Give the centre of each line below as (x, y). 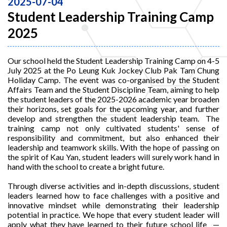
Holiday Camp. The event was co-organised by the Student (113, 80)
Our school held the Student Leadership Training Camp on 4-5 (113, 60)
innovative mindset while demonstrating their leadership (113, 205)
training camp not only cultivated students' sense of (113, 128)
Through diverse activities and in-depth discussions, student (113, 185)
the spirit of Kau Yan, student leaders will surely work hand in (113, 157)
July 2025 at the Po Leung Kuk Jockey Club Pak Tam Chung (113, 70)
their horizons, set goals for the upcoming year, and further (113, 108)
